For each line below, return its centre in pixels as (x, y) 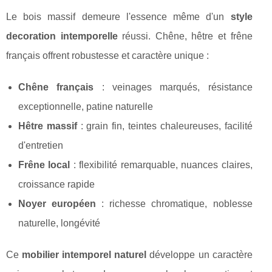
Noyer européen (57, 204)
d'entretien (41, 146)
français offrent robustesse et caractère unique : (107, 56)
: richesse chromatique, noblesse (174, 204)
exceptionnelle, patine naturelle (86, 107)
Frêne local (44, 165)
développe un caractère (199, 255)
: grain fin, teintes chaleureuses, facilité (165, 126)
